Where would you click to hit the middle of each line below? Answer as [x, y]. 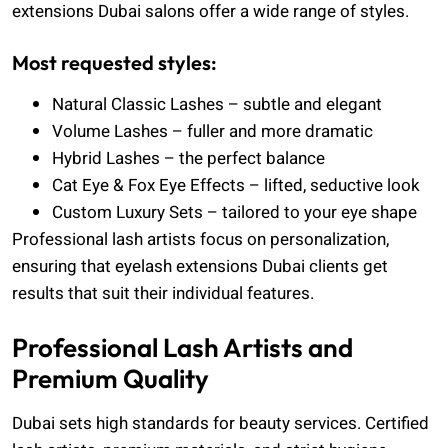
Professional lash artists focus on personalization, [200, 239]
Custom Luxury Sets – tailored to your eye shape [234, 212]
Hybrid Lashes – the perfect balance [188, 158]
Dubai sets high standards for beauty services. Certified [220, 424]
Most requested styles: [114, 62]
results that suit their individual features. [163, 293]
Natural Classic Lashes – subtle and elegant [217, 104]
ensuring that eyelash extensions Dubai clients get [200, 266]
